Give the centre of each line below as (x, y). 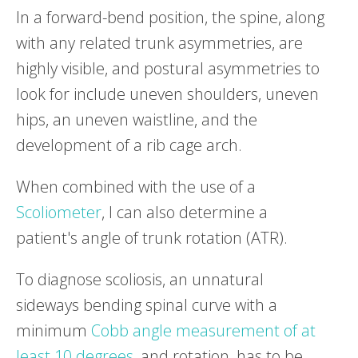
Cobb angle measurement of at (201, 330)
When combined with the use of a (136, 186)
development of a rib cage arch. (129, 145)
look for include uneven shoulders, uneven (167, 93)
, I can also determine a (185, 212)
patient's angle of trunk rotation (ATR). (152, 237)
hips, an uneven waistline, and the (137, 119)
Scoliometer (59, 212)
